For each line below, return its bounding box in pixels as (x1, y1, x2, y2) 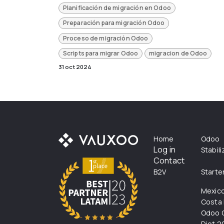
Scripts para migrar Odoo (62, 49, 138, 58)
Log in (153, 144, 175, 155)
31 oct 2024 (58, 63, 91, 71)
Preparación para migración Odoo (62, 18, 165, 27)
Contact (153, 155, 185, 166)
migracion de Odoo (149, 49, 207, 58)
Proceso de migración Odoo (62, 33, 148, 42)
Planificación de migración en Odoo (62, 3, 171, 12)
